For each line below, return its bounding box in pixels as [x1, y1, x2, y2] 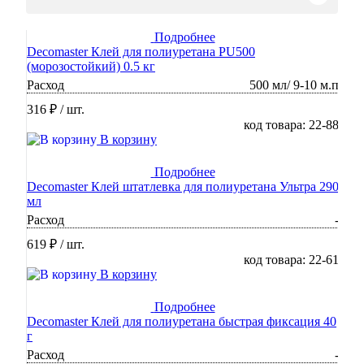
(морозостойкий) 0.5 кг [27, 59, 155, 74]
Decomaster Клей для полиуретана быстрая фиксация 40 [27, 314, 336, 329]
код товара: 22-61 [244, 253, 339, 267]
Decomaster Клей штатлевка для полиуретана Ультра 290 [27, 180, 339, 194]
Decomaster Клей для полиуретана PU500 [27, 45, 255, 59]
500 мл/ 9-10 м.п [249, 78, 339, 93]
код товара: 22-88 [244, 118, 339, 132]
